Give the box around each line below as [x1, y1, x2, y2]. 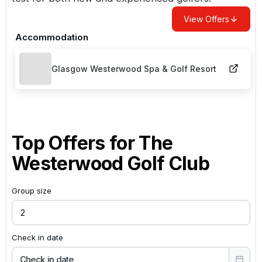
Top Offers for [12, 131, 139, 154]
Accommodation [15, 31, 88, 43]
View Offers [184, 13, 229, 24]
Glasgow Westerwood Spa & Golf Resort [51, 63, 216, 74]
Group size [12, 185, 51, 195]
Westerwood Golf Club [12, 151, 210, 175]
